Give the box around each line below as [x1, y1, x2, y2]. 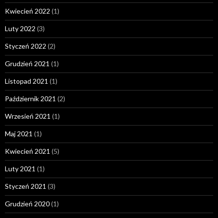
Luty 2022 [5, 24, 36, 33]
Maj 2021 [5, 129, 33, 138]
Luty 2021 [5, 164, 36, 173]
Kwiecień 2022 [5, 6, 50, 15]
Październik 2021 [5, 94, 56, 103]
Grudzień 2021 [5, 59, 50, 68]
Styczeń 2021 [5, 182, 46, 190]
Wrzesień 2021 [5, 111, 51, 120]
